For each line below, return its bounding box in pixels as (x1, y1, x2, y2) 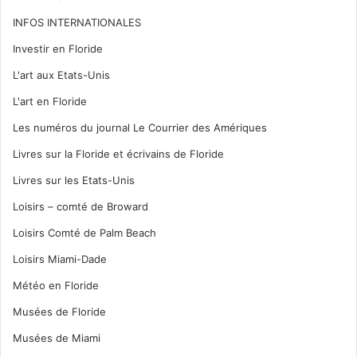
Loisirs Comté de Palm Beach (13, 226, 156, 239)
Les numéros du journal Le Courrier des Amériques (13, 120, 267, 134)
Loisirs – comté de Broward (13, 199, 148, 213)
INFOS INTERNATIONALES (13, 15, 141, 29)
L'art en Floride (13, 94, 87, 108)
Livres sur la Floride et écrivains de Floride (13, 147, 224, 160)
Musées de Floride (13, 304, 106, 318)
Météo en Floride (13, 278, 99, 292)
